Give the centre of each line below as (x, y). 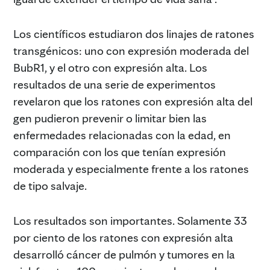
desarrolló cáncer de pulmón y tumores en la (124, 254)
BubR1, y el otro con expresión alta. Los (110, 67)
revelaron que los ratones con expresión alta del (133, 101)
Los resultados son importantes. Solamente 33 (130, 220)
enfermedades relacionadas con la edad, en (122, 135)
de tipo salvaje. (50, 185)
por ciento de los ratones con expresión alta (123, 237)
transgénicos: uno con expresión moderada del (131, 50)
